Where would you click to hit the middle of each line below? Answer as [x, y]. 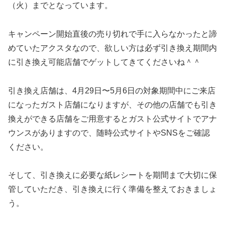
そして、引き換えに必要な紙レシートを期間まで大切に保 [113, 175]
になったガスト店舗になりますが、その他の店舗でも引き [113, 104]
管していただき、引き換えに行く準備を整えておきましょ [113, 189]
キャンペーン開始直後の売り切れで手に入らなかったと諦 [113, 34]
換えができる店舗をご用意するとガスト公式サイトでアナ [113, 119]
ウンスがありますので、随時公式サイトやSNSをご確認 [109, 133]
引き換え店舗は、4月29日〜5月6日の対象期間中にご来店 [112, 90]
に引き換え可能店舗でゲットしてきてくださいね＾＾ [104, 62]
